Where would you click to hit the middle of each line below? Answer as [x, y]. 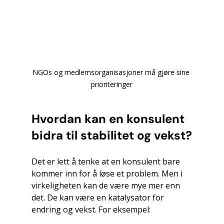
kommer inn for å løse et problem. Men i [108, 174]
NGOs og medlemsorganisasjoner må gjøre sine [112, 72]
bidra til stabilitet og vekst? [111, 135]
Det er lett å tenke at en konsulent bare [106, 162]
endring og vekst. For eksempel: [91, 210]
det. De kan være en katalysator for [98, 198]
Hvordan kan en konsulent [109, 119]
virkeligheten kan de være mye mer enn [106, 186]
